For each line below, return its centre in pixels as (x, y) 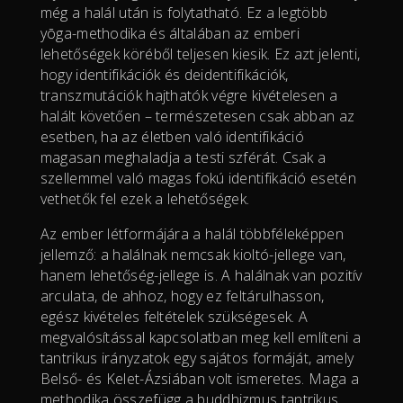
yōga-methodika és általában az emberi (170, 33)
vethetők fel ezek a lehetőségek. (145, 198)
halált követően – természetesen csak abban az (197, 116)
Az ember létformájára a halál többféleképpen (192, 233)
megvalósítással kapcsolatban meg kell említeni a (201, 337)
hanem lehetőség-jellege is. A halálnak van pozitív (201, 275)
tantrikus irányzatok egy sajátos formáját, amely (197, 358)
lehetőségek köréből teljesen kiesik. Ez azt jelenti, (200, 54)
